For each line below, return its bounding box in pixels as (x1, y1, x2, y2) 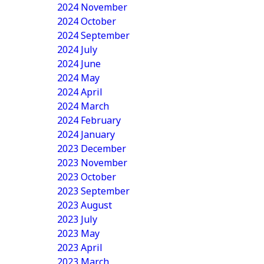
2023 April (57, 241, 103, 254)
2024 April (57, 85, 103, 98)
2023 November (57, 156, 127, 169)
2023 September (57, 184, 130, 197)
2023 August (57, 199, 112, 212)
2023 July (57, 213, 97, 226)
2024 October (57, 15, 116, 28)
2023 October (57, 170, 116, 183)
